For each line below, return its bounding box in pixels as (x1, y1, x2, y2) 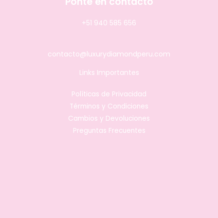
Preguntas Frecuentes (73, 126, 145, 135)
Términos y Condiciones (70, 101, 148, 111)
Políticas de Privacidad (72, 89, 146, 99)
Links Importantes (79, 67, 139, 77)
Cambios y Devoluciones (68, 113, 150, 123)
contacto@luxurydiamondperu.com (48, 49, 170, 59)
